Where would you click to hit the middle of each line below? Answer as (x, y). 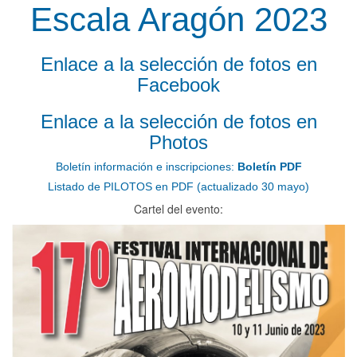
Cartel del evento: (178, 208)
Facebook (178, 84)
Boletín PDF (269, 166)
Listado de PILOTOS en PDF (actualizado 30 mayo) (178, 186)
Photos (178, 142)
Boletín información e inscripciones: (146, 166)
